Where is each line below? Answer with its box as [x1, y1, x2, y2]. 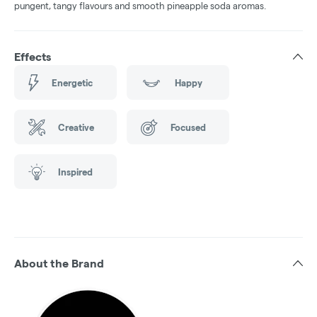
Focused [171, 122, 206, 132]
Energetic [51, 77, 93, 88]
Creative [58, 122, 94, 132]
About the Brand [14, 258, 104, 270]
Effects [14, 51, 51, 64]
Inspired [58, 166, 93, 177]
